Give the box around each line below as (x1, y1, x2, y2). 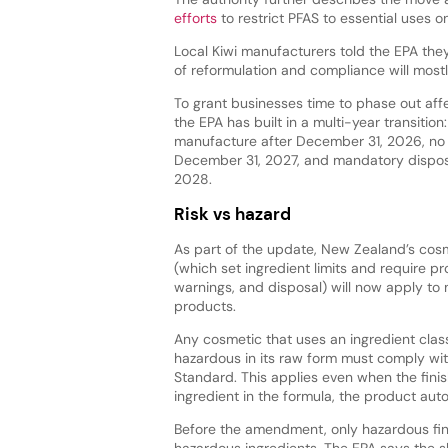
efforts (173, 8, 217, 27)
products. (173, 297, 236, 316)
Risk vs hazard (173, 203, 291, 226)
